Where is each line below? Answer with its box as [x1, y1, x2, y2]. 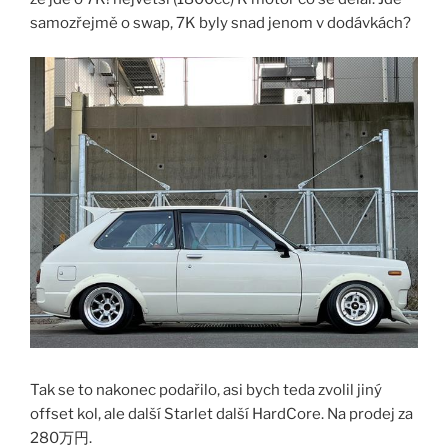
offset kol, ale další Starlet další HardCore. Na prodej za [30, 404, 413, 423]
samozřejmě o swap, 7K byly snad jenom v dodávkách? [30, 13, 411, 32]
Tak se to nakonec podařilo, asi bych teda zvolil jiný [30, 380, 382, 399]
